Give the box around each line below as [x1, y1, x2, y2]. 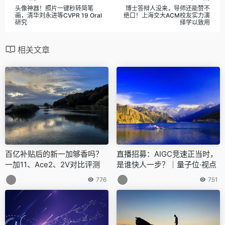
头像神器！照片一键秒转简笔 [15, 4, 93, 12]
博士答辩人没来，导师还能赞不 [126, 4, 210, 12]
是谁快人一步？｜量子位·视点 [117, 159, 216, 169]
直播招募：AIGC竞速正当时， [117, 149, 217, 159]
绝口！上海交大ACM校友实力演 [124, 11, 210, 19]
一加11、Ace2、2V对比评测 [5, 159, 100, 169]
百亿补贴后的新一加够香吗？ [5, 149, 103, 159]
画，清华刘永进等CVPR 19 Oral [15, 11, 102, 19]
